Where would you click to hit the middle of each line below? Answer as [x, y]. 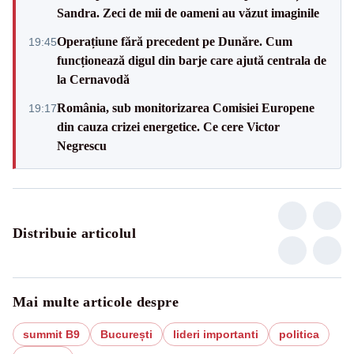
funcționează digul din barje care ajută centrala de [192, 60]
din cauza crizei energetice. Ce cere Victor [168, 126]
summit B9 [51, 334]
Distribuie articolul [74, 233]
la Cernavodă [93, 79]
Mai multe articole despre [96, 301]
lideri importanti [216, 334]
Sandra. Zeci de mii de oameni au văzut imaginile [188, 13]
